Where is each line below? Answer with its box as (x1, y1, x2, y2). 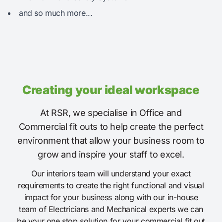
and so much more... (19, 8, 93, 18)
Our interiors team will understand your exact (31, 168, 191, 179)
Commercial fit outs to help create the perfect (18, 121, 204, 132)
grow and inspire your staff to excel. (38, 149, 184, 160)
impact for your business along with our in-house (24, 192, 198, 203)
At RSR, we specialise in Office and (40, 108, 182, 118)
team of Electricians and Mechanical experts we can (18, 204, 203, 215)
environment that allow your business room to (17, 135, 205, 146)
